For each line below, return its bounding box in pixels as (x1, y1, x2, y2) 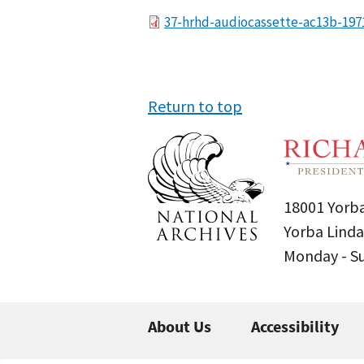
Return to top (148, 96, 242, 116)
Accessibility (251, 316, 339, 336)
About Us (148, 316, 211, 336)
